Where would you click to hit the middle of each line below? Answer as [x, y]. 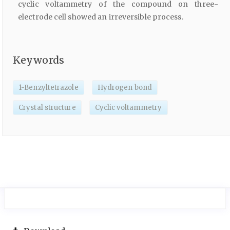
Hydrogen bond [125, 88]
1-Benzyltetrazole [49, 88]
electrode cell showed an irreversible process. [101, 17]
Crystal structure [47, 108]
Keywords [39, 60]
